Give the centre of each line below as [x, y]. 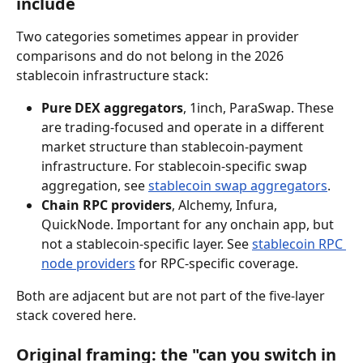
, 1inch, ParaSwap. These [260, 107]
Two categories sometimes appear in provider [159, 36]
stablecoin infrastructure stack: [112, 75]
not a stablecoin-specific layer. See [147, 243]
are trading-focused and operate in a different [184, 127]
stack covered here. [76, 315]
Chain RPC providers [107, 205]
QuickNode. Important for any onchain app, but [189, 224]
